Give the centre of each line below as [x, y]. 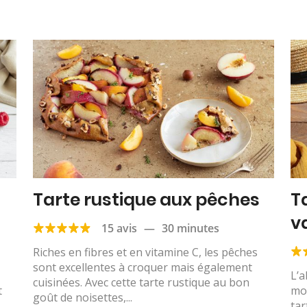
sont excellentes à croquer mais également [142, 267]
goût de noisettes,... [82, 297]
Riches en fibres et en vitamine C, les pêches [145, 252]
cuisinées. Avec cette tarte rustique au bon [141, 282]
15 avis [119, 228]
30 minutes [190, 228]
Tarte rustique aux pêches [146, 199]
